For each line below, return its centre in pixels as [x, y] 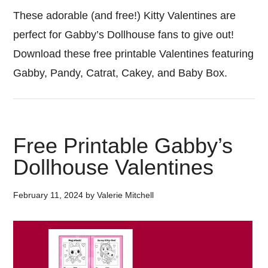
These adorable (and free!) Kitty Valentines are [125, 16]
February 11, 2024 [48, 195]
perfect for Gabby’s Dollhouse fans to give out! [124, 35]
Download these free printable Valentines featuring [134, 54]
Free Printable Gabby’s [123, 146]
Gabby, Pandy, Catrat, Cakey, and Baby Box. [121, 73]
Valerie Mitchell [126, 195]
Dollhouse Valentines [114, 167]
